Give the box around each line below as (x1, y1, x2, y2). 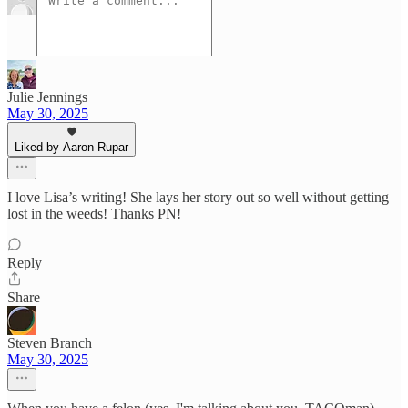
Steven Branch (7, 335, 92, 352)
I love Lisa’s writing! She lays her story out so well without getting (7, 189, 389, 206)
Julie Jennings (7, 89, 87, 106)
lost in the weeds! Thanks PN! (7, 206, 181, 222)
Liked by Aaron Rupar (15, 140, 128, 155)
